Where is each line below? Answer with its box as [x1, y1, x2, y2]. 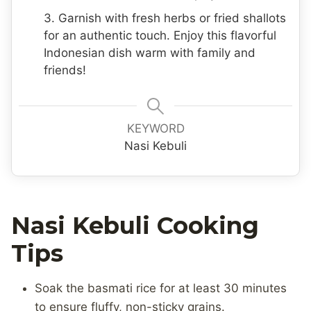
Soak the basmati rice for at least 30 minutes [35, 280, 287, 295]
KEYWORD [126, 121, 185, 135]
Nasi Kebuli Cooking [11, 210, 259, 240]
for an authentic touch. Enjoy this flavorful [44, 28, 276, 42]
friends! [44, 62, 86, 77]
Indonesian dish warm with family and [44, 45, 255, 60]
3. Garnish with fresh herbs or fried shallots [44, 10, 286, 25]
